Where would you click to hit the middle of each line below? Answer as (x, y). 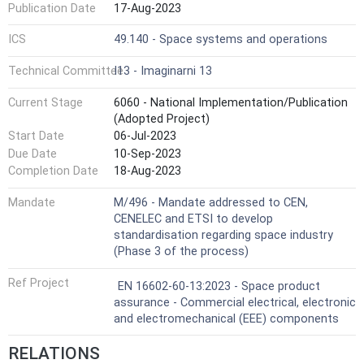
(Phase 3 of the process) (181, 251)
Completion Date (53, 171)
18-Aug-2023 (147, 171)
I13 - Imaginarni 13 (163, 71)
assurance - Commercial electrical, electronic (235, 302)
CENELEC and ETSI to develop (193, 219)
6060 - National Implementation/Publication (231, 102)
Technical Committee (66, 71)
